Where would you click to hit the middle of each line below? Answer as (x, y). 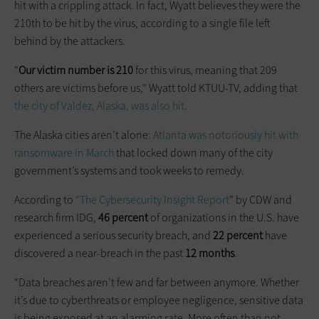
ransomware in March (64, 152)
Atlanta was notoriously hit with (226, 135)
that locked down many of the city (193, 152)
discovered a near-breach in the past (100, 253)
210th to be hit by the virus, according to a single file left (142, 23)
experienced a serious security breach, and (114, 235)
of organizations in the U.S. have (224, 217)
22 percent (238, 235)
